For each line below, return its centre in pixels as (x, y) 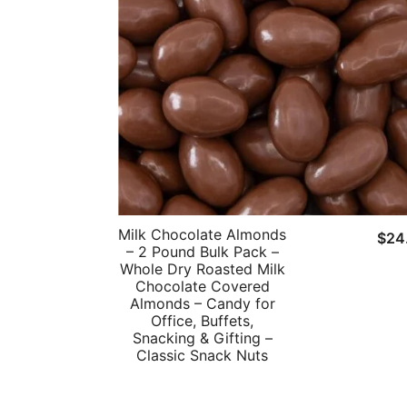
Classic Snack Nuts (203, 356)
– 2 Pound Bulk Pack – (202, 252)
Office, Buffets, (203, 321)
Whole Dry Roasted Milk (202, 269)
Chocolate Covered (202, 287)
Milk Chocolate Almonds (203, 235)
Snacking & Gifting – (202, 338)
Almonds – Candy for (202, 304)
